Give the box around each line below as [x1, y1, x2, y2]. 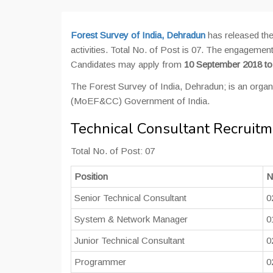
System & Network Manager [74, 214, 188, 224]
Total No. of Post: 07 [71, 146, 155, 156]
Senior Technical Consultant [74, 193, 186, 203]
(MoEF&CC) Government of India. [71, 96, 210, 106]
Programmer [74, 257, 126, 267]
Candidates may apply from [71, 59, 184, 69]
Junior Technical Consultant [74, 235, 185, 246]
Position [74, 171, 108, 182]
